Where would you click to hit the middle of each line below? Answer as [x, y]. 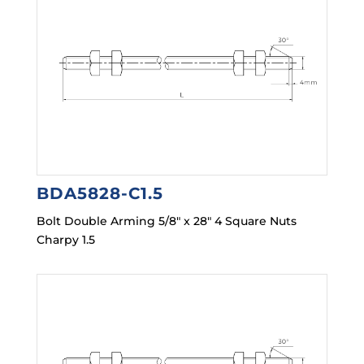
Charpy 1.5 [65, 240]
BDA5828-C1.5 [100, 194]
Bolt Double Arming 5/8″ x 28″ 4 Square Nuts [166, 221]
